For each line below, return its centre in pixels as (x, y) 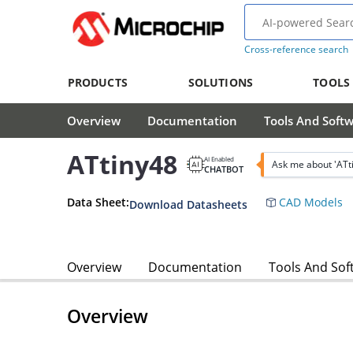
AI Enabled (219, 158)
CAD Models (309, 202)
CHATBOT (224, 169)
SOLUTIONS (220, 82)
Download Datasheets (188, 204)
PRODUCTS (97, 82)
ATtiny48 (122, 165)
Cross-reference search (296, 49)
